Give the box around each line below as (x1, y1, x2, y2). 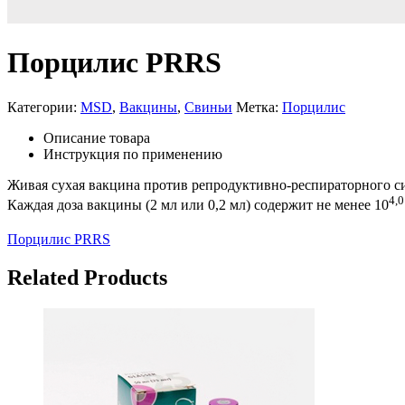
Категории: (7, 99, 80, 115)
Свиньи (184, 99, 232, 115)
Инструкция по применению (43, 146, 222, 162)
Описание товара (43, 129, 150, 146)
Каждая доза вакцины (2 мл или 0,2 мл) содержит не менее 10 (7, 197, 389, 213)
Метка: (236, 99, 282, 115)
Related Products (7, 266, 167, 290)
